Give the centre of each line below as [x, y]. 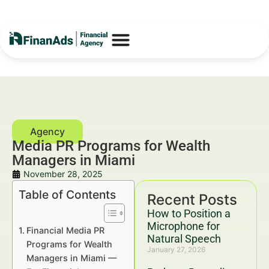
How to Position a [189, 213]
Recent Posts [192, 200]
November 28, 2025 [63, 174]
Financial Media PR [65, 230]
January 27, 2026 [176, 249]
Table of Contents [67, 195]
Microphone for [183, 226]
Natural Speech [184, 239]
